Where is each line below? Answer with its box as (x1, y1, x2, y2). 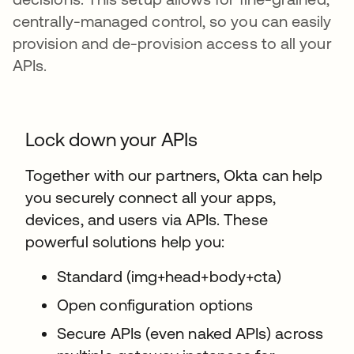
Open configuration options (57, 296, 254, 314)
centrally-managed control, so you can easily (13, 12, 332, 30)
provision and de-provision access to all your (13, 34, 332, 52)
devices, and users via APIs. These (25, 210, 268, 228)
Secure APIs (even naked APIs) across (57, 324, 323, 342)
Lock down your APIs (25, 129, 198, 150)
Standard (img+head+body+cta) (57, 267, 282, 285)
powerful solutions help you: (25, 232, 225, 250)
